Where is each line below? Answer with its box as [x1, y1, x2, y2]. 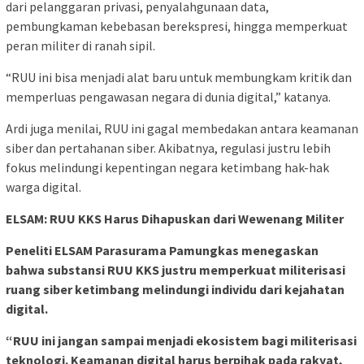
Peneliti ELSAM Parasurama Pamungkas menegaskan [6, 241, 318, 258]
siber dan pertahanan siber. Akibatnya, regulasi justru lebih [6, 139, 331, 156]
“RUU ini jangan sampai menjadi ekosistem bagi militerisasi [6, 331, 357, 349]
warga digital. [6, 178, 81, 195]
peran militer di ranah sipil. [6, 37, 155, 54]
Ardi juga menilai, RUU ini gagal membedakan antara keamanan [6, 119, 358, 136]
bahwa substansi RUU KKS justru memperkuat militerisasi [6, 261, 345, 278]
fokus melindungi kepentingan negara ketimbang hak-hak [6, 158, 329, 175]
